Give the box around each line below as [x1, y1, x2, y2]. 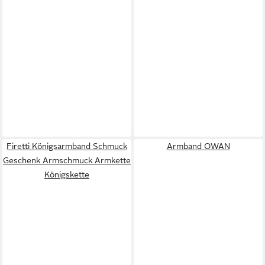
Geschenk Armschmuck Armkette [3, 155, 131, 165]
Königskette [44, 169, 89, 179]
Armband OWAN [166, 141, 230, 151]
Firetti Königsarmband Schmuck [7, 141, 127, 151]
